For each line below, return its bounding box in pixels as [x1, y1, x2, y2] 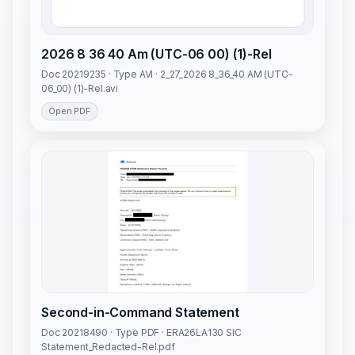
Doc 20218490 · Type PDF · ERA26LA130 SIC [41, 326, 242, 339]
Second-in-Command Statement [41, 304, 239, 321]
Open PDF [48, 105, 91, 117]
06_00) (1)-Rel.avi [41, 82, 119, 95]
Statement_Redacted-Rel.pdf [41, 341, 175, 353]
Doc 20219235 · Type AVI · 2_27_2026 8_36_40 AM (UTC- [41, 68, 293, 81]
